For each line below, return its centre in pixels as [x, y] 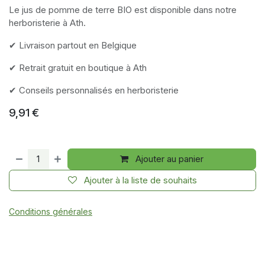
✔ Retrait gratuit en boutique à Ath [78, 68]
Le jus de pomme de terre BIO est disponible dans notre [123, 10]
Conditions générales [51, 212]
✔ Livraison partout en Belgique [73, 46]
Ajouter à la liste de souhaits [140, 180]
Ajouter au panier [169, 159]
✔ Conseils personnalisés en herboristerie [94, 91]
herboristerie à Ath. [47, 23]
